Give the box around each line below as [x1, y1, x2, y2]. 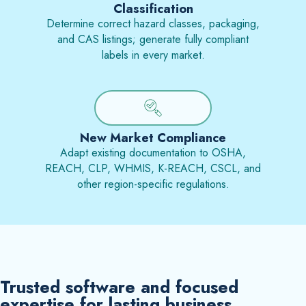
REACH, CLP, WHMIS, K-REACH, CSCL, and [45, 160, 261, 176]
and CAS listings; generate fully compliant [57, 31, 249, 47]
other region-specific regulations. [76, 176, 229, 192]
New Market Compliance [80, 128, 226, 147]
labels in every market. [101, 46, 205, 63]
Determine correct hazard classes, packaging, [46, 15, 260, 31]
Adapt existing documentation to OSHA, [60, 144, 246, 161]
